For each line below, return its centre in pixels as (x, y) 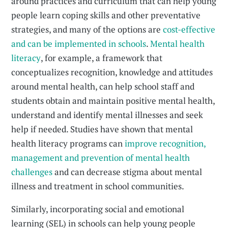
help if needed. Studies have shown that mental (102, 129)
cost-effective (189, 29)
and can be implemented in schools (79, 44)
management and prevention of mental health (101, 158)
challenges (32, 172)
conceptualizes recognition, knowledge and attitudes (112, 72)
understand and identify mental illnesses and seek (107, 115)
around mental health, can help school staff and (103, 86)
